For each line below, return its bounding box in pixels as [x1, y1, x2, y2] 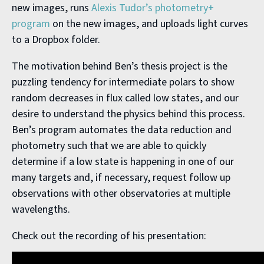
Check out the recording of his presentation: [12, 228, 206, 243]
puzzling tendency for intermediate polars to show [12, 74, 235, 90]
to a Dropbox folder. [12, 32, 100, 47]
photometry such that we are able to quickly [12, 138, 206, 153]
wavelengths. [12, 202, 70, 217]
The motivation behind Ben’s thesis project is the [12, 58, 227, 74]
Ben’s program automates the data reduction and [12, 122, 232, 137]
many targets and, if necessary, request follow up [12, 170, 230, 185]
